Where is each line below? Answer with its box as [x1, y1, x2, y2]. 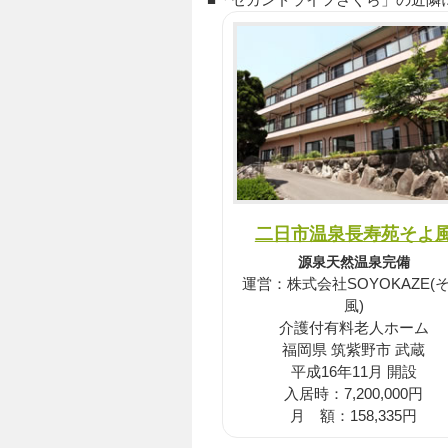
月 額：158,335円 [290, 406, 418, 424]
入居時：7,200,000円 [284, 384, 424, 402]
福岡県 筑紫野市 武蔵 [282, 340, 426, 358]
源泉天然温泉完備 [297, 253, 410, 270]
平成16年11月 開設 [290, 362, 417, 380]
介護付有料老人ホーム [278, 318, 429, 336]
